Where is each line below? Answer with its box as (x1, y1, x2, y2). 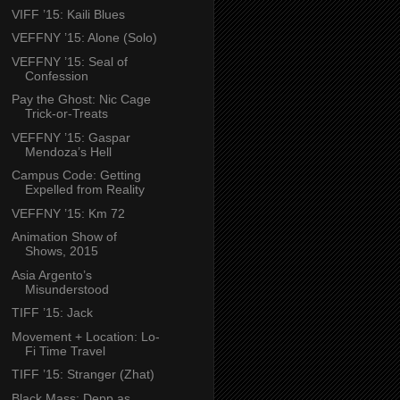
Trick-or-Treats (24, 106, 108, 121)
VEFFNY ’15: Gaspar (11, 129, 130, 145)
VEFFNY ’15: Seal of (11, 54, 128, 69)
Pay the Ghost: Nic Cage (11, 92, 151, 107)
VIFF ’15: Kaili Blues (11, 6, 125, 21)
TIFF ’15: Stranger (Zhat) (11, 367, 154, 382)
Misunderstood (24, 281, 109, 296)
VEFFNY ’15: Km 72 (11, 205, 125, 221)
